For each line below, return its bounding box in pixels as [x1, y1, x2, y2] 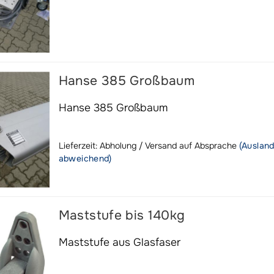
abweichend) [58, 153, 112, 164]
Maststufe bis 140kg [58, 207, 185, 223]
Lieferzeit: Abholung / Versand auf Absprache [58, 140, 237, 151]
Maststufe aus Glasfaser [58, 235, 180, 249]
